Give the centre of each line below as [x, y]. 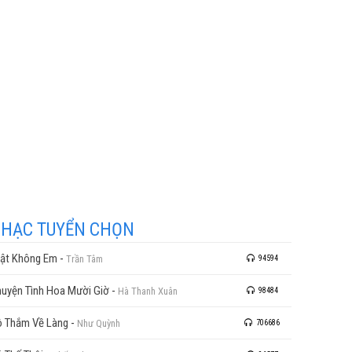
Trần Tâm [84, 259]
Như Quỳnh [99, 323]
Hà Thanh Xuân [148, 291]
